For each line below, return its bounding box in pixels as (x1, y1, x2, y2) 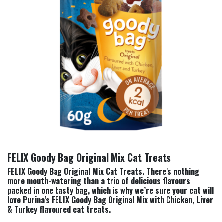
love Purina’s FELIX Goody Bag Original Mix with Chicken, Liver (7, 194, 213, 206)
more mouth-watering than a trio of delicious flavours (7, 175, 190, 187)
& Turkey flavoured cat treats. (7, 203, 111, 216)
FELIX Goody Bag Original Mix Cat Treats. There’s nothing (7, 166, 199, 178)
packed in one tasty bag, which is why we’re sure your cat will (7, 184, 214, 197)
